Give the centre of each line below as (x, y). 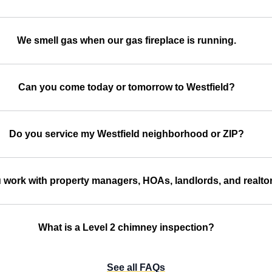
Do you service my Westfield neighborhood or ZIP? (126, 134)
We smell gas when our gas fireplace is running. (126, 40)
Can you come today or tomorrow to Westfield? (126, 87)
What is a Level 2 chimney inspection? (127, 227)
